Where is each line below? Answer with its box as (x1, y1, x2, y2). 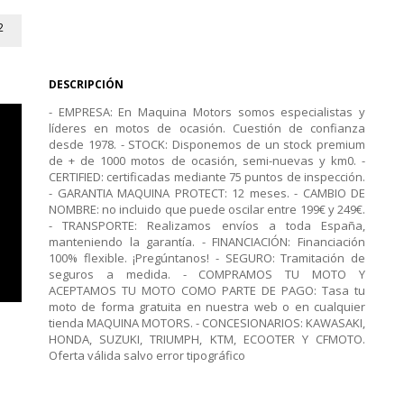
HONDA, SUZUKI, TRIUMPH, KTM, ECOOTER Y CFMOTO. (49, 331, 365, 347)
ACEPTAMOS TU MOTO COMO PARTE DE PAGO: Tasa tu (49, 282, 365, 298)
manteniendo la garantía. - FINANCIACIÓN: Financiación (49, 234, 365, 250)
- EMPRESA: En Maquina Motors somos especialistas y (49, 104, 365, 120)
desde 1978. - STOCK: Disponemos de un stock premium (49, 136, 365, 152)
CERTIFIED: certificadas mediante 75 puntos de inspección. (49, 169, 365, 185)
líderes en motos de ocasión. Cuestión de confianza (49, 120, 365, 136)
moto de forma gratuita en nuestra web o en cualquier (49, 298, 365, 315)
